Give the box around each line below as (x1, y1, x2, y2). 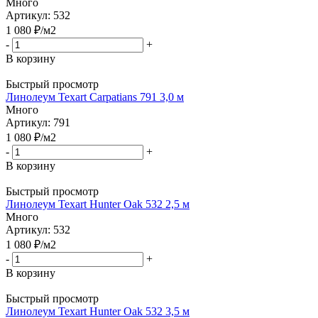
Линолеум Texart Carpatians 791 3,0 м (6, 90, 184, 103)
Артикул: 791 (6, 116, 70, 128)
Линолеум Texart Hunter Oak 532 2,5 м (6, 197, 190, 210)
